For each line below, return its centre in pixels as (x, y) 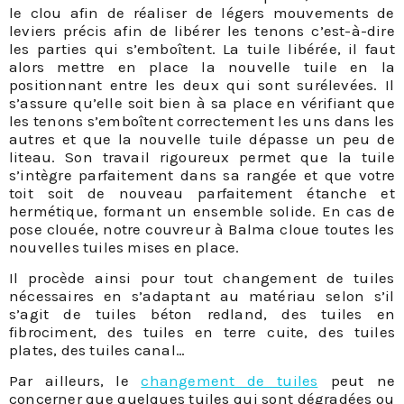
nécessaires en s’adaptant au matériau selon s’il (202, 295)
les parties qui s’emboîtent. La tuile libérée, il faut (202, 48)
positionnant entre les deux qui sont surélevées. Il (202, 84)
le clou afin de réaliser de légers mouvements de (202, 12)
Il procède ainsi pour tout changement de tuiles (202, 277)
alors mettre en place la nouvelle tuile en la (202, 66)
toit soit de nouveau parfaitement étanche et (202, 193)
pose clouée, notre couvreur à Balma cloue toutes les (202, 229)
